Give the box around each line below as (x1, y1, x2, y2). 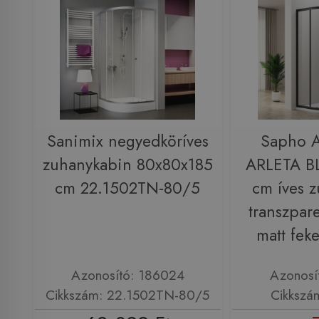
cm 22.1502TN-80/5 (55, 176, 200, 200)
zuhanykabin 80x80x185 (42, 152, 213, 177)
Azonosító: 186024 (70, 264, 184, 285)
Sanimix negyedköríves (46, 129, 209, 153)
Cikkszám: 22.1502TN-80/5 (46, 284, 209, 305)
